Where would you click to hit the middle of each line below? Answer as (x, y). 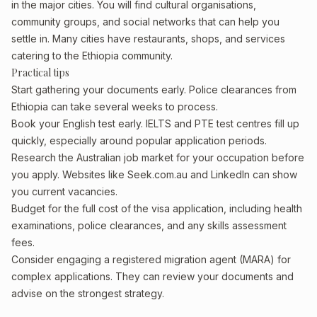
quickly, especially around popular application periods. (139, 140)
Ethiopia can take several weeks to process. (115, 106)
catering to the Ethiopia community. (92, 56)
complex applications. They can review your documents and (152, 276)
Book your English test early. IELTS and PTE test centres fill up (155, 123)
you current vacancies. (64, 191)
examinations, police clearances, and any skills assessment (149, 225)
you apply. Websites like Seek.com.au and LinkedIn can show (154, 174)
